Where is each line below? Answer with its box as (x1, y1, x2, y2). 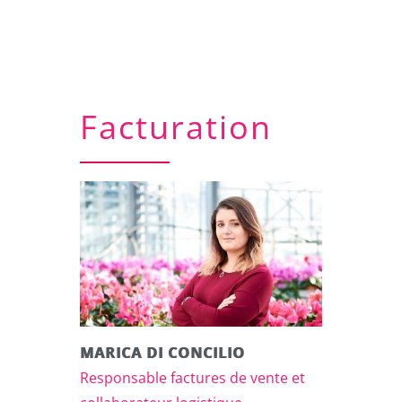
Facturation (80, 104, 272, 149)
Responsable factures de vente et (80, 367, 305, 388)
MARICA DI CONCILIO (80, 342, 245, 363)
